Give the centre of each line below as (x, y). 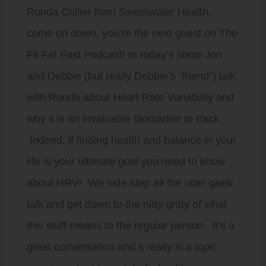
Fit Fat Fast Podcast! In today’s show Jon (124, 55)
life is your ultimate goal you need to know (126, 161)
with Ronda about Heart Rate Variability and (130, 97)
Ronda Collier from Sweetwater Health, (119, 12)
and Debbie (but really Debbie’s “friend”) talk (131, 76)
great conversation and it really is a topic (122, 247)
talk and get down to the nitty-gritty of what (126, 204)
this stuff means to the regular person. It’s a (130, 226)
